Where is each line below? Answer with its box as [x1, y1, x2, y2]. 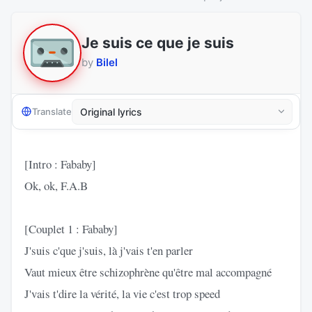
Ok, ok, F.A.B [24, 177, 88, 194]
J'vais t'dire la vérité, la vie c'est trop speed [24, 285, 220, 302]
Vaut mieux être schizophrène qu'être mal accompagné [24, 263, 272, 280]
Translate [32, 106, 72, 118]
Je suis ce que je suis [81, 34, 234, 52]
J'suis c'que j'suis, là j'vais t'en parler [24, 242, 193, 258]
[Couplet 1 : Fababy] [24, 220, 118, 237]
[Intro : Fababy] [24, 155, 96, 172]
